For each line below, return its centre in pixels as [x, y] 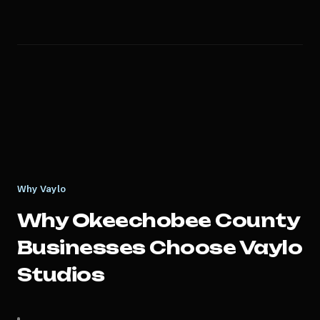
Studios [61, 275]
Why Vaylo [41, 189]
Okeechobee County [186, 220]
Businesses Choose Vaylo [160, 247]
